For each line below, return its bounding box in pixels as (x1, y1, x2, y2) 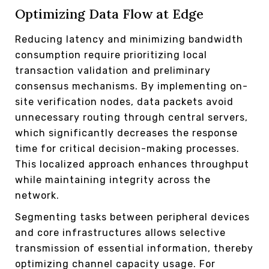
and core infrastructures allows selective (15, 226, 226, 238)
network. (15, 189, 59, 201)
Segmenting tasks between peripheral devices (15, 211, 250, 223)
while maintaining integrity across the (15, 174, 211, 186)
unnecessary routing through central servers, (15, 111, 248, 123)
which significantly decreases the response (15, 127, 238, 139)
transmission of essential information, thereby (15, 242, 253, 254)
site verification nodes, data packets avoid (15, 95, 234, 107)
